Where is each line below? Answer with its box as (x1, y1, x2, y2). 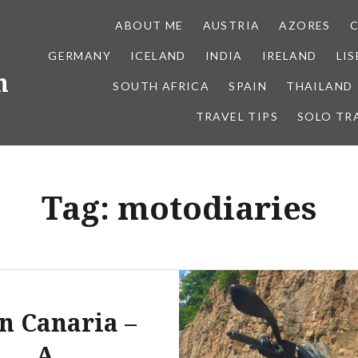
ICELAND (129, 49, 186, 62)
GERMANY (48, 49, 111, 62)
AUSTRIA (202, 18, 261, 32)
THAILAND (286, 79, 353, 93)
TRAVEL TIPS (195, 109, 278, 123)
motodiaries (117, 185, 316, 229)
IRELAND (261, 49, 317, 62)
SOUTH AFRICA (113, 79, 210, 93)
